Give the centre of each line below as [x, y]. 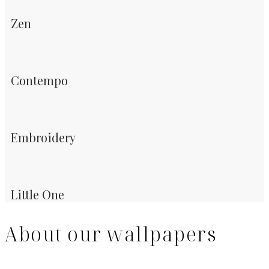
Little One [38, 195]
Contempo [39, 80]
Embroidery [43, 138]
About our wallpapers [111, 234]
